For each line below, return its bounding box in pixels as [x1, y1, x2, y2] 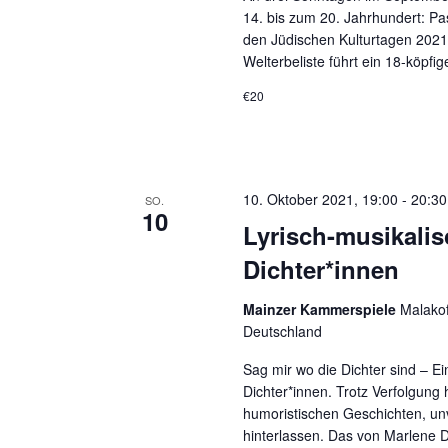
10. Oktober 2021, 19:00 [243, 189, 399, 209]
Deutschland [243, 321, 323, 341]
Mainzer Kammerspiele [243, 299, 401, 319]
